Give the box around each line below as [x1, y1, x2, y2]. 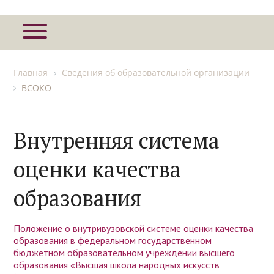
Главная [13, 67, 48, 79]
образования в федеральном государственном [13, 234, 212, 247]
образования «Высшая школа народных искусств [13, 259, 220, 272]
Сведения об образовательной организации [62, 67, 250, 79]
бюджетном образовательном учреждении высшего [13, 246, 235, 259]
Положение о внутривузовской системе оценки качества [13, 222, 254, 235]
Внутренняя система [13, 126, 220, 155]
